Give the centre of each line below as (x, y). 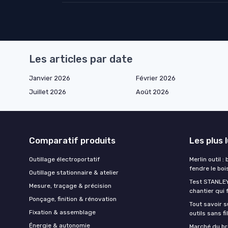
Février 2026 (156, 78)
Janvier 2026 (50, 78)
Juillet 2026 (48, 92)
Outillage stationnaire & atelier (74, 173)
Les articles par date (81, 59)
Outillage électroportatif (64, 160)
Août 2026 (152, 92)
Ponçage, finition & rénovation (73, 199)
